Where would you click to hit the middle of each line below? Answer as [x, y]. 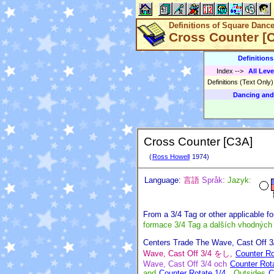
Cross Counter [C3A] [198, 142]
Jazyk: [239, 180]
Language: [163, 180]
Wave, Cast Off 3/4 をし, [189, 253]
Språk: [213, 180]
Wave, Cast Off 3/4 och [186, 264]
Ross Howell [171, 157]
